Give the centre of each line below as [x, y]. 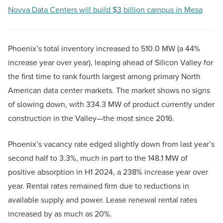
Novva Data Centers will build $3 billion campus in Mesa [105, 10]
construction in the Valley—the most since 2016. [91, 118]
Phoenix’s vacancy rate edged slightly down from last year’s [111, 144]
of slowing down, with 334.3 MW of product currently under [111, 105]
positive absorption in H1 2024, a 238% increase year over [108, 172]
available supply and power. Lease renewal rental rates [103, 200]
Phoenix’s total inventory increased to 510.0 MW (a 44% [104, 49]
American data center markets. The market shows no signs [109, 91]
